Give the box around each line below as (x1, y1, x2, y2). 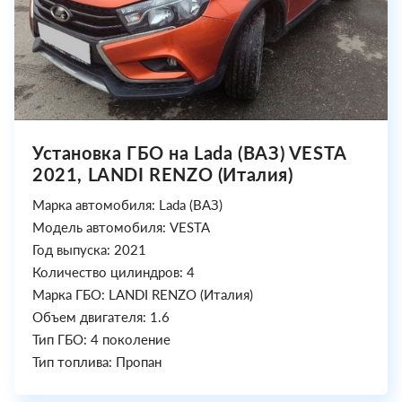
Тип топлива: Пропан (32, 354, 162, 371)
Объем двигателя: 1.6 (32, 309, 170, 326)
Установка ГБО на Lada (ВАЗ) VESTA (32, 142, 346, 164)
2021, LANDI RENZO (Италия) (32, 163, 293, 186)
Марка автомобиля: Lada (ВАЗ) (32, 197, 223, 214)
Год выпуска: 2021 (32, 241, 146, 258)
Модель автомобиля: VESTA (32, 219, 210, 236)
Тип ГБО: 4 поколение (32, 331, 170, 348)
